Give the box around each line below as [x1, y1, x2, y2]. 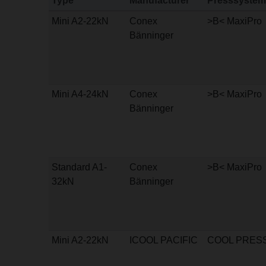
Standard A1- [52, 162, 107, 173]
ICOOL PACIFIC [129, 235, 198, 246]
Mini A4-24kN [52, 89, 109, 100]
